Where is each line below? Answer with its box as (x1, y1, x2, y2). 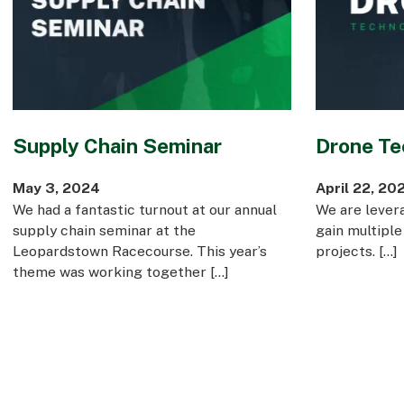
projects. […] (315, 243, 398, 260)
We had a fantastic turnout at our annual (12, 201, 277, 218)
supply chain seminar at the (12, 222, 196, 239)
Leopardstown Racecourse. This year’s (12, 243, 267, 260)
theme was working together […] (12, 263, 229, 280)
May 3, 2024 (12, 179, 100, 197)
